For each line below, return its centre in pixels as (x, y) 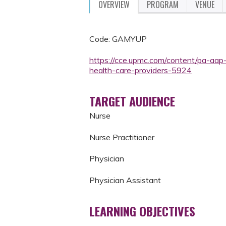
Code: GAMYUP (118, 39)
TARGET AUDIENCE (132, 101)
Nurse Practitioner (122, 137)
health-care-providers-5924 (140, 70)
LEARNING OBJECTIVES (142, 211)
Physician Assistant (125, 180)
